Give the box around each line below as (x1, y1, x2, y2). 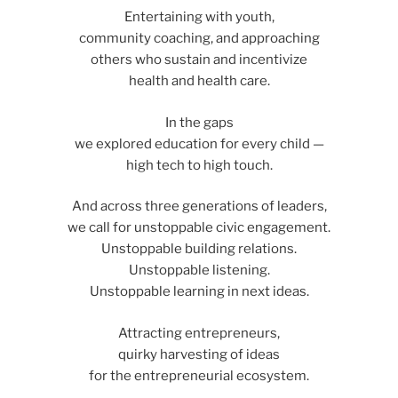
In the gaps (164, 114, 234, 131)
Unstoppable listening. (128, 262, 270, 279)
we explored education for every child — (74, 135, 324, 152)
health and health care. (128, 73, 270, 90)
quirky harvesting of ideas (118, 346, 280, 362)
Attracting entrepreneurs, (118, 324, 280, 341)
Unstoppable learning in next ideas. (89, 283, 309, 300)
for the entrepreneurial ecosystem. (89, 367, 309, 384)
